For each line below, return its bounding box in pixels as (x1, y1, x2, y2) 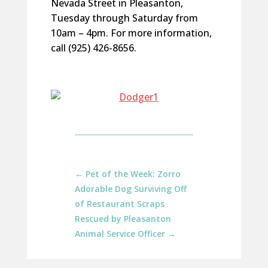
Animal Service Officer (74, 228, 165, 239)
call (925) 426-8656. (50, 41, 136, 54)
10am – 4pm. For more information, (50, 26, 212, 39)
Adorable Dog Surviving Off (74, 183, 187, 194)
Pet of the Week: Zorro (85, 168, 181, 179)
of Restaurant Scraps (74, 198, 165, 209)
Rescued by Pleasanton (74, 213, 171, 224)
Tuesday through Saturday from (50, 11, 198, 25)
